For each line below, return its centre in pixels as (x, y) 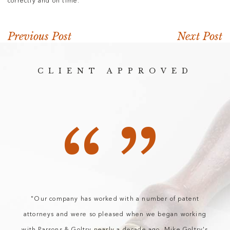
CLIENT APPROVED (115, 71)
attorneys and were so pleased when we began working (115, 215)
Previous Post (40, 37)
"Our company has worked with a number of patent (115, 199)
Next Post (200, 37)
